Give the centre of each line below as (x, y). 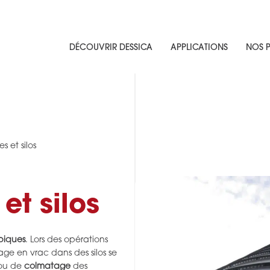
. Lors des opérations (67, 240)
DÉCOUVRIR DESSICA (111, 48)
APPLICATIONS (199, 48)
